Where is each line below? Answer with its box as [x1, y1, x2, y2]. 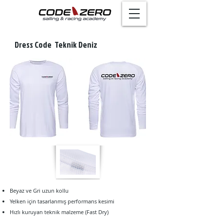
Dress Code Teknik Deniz [15, 39, 97, 50]
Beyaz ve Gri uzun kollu [10, 187, 69, 194]
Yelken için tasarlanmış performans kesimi [10, 198, 114, 205]
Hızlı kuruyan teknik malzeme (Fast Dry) [10, 208, 109, 216]
